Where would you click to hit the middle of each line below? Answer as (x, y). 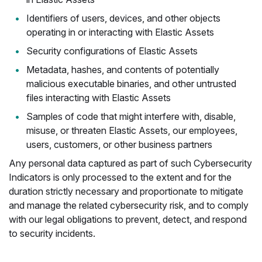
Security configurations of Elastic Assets (112, 51)
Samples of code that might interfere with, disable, (131, 116)
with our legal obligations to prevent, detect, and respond (128, 219)
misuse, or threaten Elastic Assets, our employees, (132, 130)
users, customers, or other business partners (119, 144)
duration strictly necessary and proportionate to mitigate (126, 191)
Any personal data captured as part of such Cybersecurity (130, 163)
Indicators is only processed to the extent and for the (120, 177)
